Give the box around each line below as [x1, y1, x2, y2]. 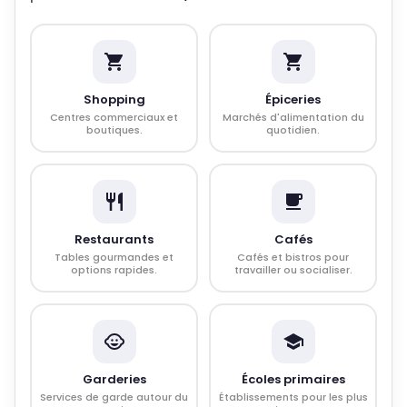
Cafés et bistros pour [237, 250, 349, 264]
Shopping [83, 91, 145, 108]
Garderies [82, 371, 146, 388]
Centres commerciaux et [50, 110, 178, 124]
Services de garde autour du [40, 390, 188, 404]
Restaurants [74, 231, 154, 248]
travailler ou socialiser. [233, 263, 352, 277]
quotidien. [266, 123, 320, 137]
